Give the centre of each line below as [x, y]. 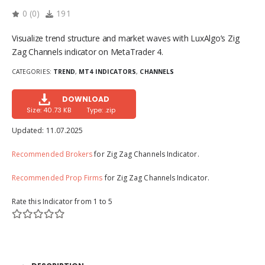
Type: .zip [101, 110]
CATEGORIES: [33, 72]
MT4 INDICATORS [108, 72]
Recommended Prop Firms [57, 178]
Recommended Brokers [52, 154]
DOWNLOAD [86, 99]
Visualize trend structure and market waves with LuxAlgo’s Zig [126, 38]
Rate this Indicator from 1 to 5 [62, 202]
